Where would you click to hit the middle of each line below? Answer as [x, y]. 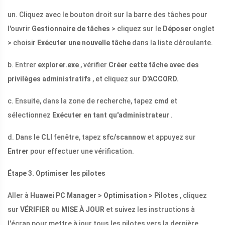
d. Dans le [24, 137]
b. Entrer [23, 65]
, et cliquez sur [117, 79]
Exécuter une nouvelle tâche [84, 43]
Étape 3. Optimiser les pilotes [57, 174]
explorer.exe [58, 65]
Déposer [177, 29]
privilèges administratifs [49, 79]
